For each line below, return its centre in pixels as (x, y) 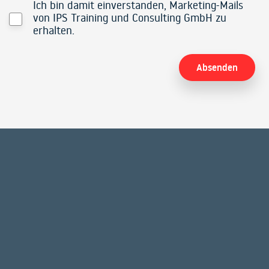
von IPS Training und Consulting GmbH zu (129, 18)
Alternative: (32, 117)
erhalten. (53, 30)
